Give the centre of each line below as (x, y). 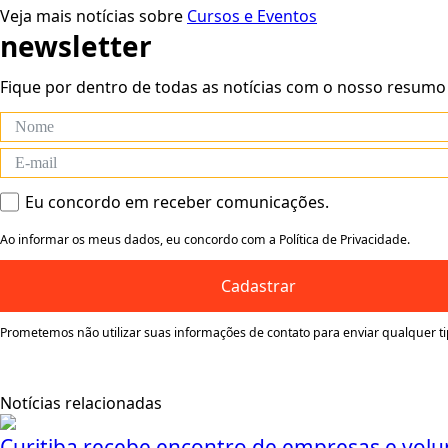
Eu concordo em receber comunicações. (177, 202)
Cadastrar (258, 285)
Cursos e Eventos (252, 16)
